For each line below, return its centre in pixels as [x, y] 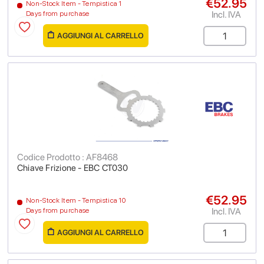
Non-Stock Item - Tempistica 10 [76, 200]
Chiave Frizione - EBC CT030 [73, 168]
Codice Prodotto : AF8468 [67, 157]
